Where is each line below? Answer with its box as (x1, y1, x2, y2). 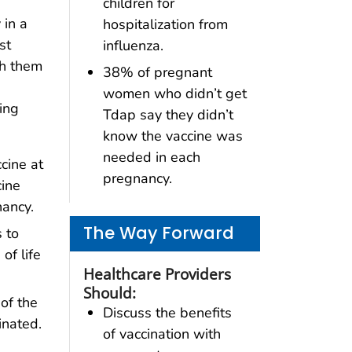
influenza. (102, 35, 163, 55)
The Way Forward (82, 222, 234, 245)
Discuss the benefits (102, 302, 232, 322)
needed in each (102, 147, 200, 167)
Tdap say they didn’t (102, 104, 233, 124)
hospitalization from (102, 14, 228, 34)
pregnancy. (102, 168, 172, 188)
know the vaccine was (102, 126, 243, 145)
